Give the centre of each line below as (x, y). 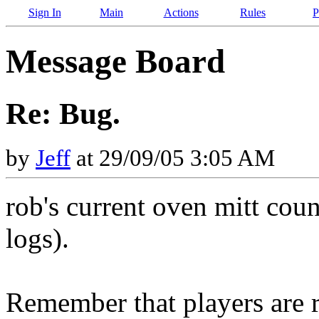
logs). (37, 238)
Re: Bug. (63, 113)
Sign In (45, 12)
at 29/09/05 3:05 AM (173, 158)
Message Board (115, 62)
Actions (181, 12)
